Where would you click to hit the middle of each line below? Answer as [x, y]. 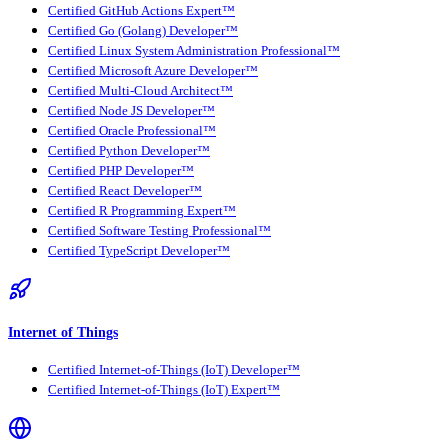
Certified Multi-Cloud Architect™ [140, 90]
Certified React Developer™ [125, 190]
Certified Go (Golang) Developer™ [143, 30]
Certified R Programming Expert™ [142, 210]
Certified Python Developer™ [129, 150]
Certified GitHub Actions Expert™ [141, 10]
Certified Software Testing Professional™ [159, 230]
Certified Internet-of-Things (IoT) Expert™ [164, 390]
